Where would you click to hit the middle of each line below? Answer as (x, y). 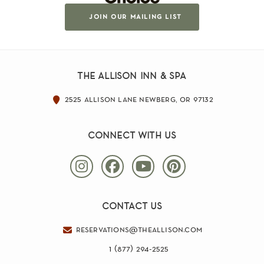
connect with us (132, 134)
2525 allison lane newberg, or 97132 (139, 99)
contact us (132, 205)
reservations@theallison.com (139, 230)
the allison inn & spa (132, 74)
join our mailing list (136, 16)
